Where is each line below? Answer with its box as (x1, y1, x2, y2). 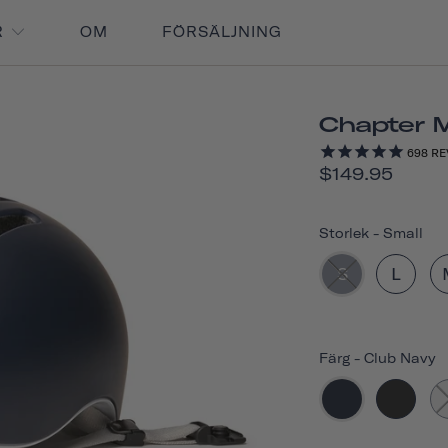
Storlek (319, 224, 369, 241)
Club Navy (364, 349, 436, 366)
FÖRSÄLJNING (162, 23, 283, 41)
